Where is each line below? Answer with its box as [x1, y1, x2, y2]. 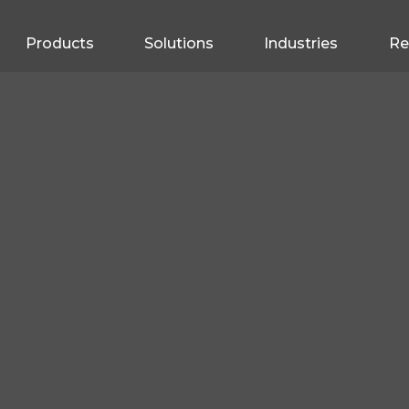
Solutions [143, 35, 214, 52]
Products [25, 35, 94, 52]
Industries [264, 35, 339, 52]
